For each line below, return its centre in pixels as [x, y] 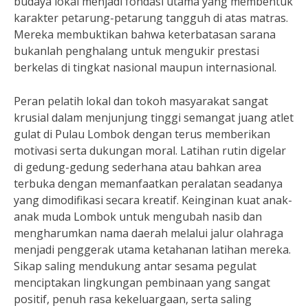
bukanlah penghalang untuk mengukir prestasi [136, 51]
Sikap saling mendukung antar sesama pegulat [135, 266]
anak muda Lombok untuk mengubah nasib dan [138, 217]
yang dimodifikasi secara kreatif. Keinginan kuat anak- [153, 200]
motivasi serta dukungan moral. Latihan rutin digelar [150, 151]
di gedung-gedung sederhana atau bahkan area [137, 167]
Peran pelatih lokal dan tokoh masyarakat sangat [141, 101]
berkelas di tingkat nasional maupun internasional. [145, 67]
